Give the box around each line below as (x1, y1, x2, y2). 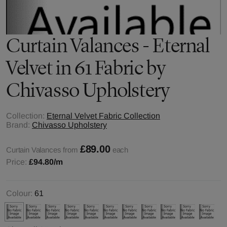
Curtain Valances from (6, 145, 78, 154)
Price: (6, 158, 29, 166)
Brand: (6, 121, 30, 129)
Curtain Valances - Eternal (6, 33, 210, 57)
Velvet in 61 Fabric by (6, 56, 166, 80)
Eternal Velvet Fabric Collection (47, 111, 160, 120)
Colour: (6, 189, 32, 198)
